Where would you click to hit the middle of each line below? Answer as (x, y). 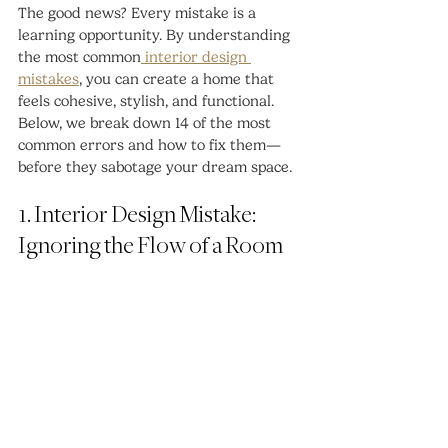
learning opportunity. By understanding (156, 35)
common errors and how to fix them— (149, 145)
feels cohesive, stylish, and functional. (148, 101)
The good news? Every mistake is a (139, 13)
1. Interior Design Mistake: (138, 215)
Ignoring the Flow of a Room (150, 246)
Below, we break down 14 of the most (146, 123)
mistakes (48, 79)
